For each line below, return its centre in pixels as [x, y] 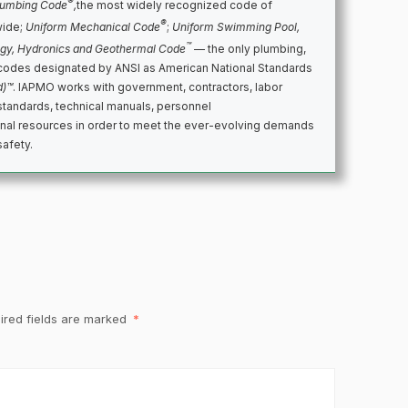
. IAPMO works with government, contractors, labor [148, 87]
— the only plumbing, [249, 49]
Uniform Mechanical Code [93, 27]
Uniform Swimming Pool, [236, 27]
